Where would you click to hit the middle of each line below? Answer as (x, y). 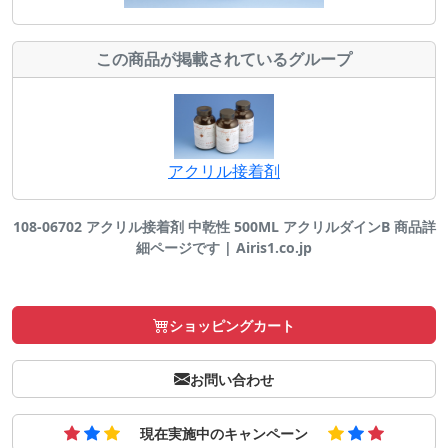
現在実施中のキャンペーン (224, 434)
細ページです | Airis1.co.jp (224, 248)
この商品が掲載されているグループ (224, 58)
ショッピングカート (232, 326)
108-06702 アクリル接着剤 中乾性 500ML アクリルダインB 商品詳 (224, 227)
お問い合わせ (232, 380)
